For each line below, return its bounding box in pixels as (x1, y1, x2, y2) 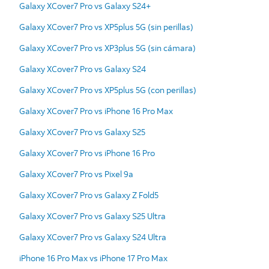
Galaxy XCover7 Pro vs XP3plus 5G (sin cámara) (19, 41, 196, 53)
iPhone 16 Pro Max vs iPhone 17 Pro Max (19, 252, 168, 264)
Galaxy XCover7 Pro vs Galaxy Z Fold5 (19, 189, 159, 201)
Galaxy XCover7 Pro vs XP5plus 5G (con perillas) (19, 83, 196, 95)
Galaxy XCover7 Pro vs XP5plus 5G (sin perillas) (19, 20, 193, 32)
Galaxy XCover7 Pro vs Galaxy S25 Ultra (19, 210, 166, 222)
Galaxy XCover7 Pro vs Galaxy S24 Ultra (19, 231, 166, 243)
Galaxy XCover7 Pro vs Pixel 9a (19, 168, 133, 180)
